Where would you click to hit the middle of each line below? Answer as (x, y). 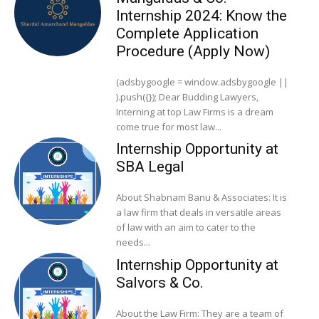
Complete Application (187, 34)
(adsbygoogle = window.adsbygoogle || (202, 82)
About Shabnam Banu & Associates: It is (194, 198)
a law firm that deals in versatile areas (198, 213)
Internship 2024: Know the (201, 16)
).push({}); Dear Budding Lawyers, (137, 97)
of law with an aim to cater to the (185, 228)
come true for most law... (168, 127)
